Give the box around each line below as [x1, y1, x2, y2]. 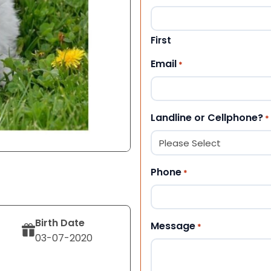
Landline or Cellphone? [151, 110, 263, 125]
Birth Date [35, 215, 85, 230]
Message [151, 218, 195, 233]
